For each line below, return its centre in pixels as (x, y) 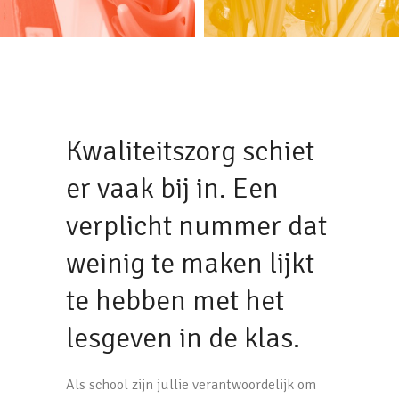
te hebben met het (175, 301)
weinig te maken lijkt (190, 264)
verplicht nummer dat (196, 226)
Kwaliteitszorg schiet (190, 151)
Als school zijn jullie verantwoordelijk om (191, 385)
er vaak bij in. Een (172, 189)
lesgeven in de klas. (183, 338)
